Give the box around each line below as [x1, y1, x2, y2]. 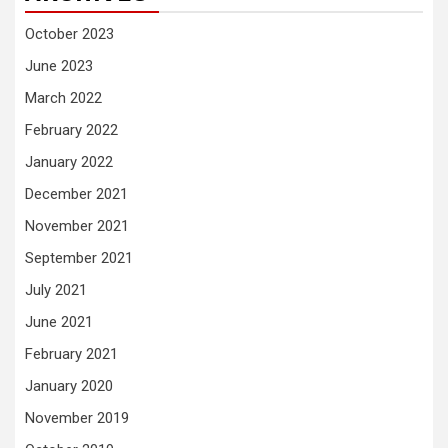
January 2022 [25, 152, 113, 171]
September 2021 [25, 248, 133, 267]
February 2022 [25, 120, 118, 139]
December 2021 [25, 184, 128, 203]
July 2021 [25, 280, 87, 299]
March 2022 [25, 88, 102, 107]
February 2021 [25, 344, 118, 363]
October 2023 [25, 24, 114, 43]
